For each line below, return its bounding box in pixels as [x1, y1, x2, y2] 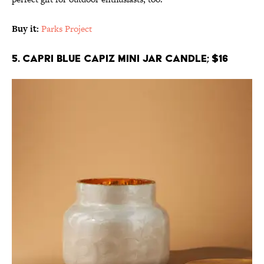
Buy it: [12, 22, 41, 35]
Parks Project [41, 22, 92, 35]
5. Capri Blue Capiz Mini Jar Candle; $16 [12, 52, 228, 65]
